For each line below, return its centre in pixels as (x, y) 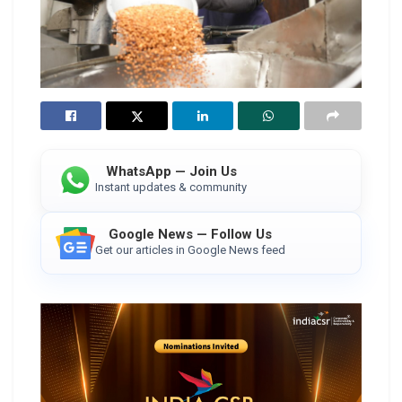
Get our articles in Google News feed (190, 249)
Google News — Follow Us (190, 234)
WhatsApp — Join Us (171, 171)
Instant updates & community (171, 187)
